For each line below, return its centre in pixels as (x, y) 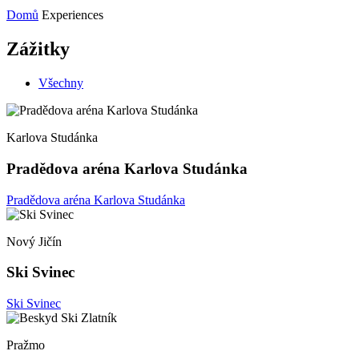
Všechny (61, 83)
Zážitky (38, 49)
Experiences (73, 15)
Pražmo (26, 345)
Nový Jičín (34, 241)
